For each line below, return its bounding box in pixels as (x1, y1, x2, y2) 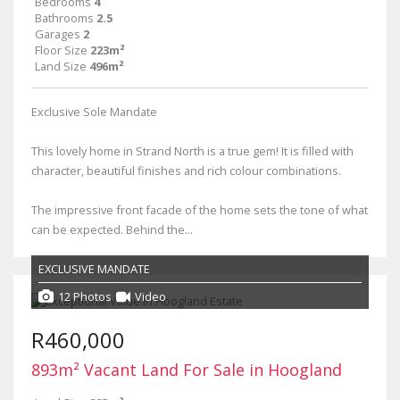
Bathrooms (35, 10, 94, 26)
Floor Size (35, 42, 87, 58)
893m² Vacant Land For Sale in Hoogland (31, 359, 342, 380)
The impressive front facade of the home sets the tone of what (31, 202, 368, 218)
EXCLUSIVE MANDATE (38, 261, 150, 277)
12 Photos (58, 287, 112, 304)
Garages (35, 26, 80, 42)
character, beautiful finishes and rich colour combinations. (31, 162, 341, 179)
